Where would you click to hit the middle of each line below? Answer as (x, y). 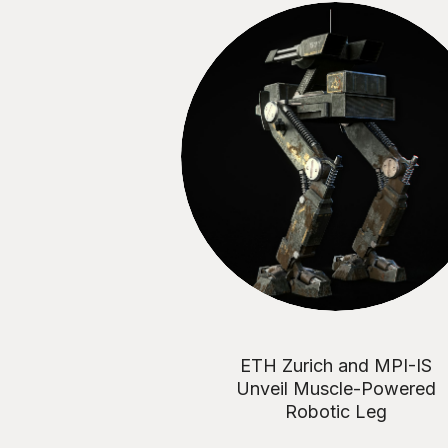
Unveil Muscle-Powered (335, 388)
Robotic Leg (335, 411)
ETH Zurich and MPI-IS (335, 365)
